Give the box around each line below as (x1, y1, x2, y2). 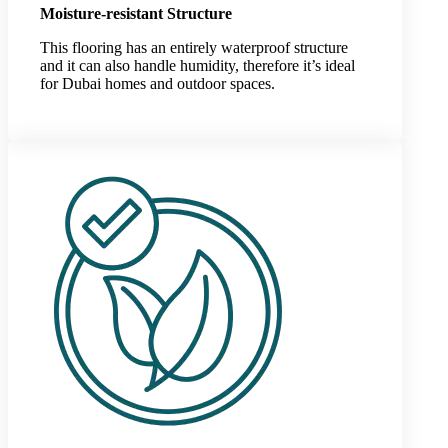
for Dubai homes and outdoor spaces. (40, 74, 275, 92)
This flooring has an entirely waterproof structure (40, 38, 348, 56)
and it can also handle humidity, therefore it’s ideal (40, 56, 355, 74)
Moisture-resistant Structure (40, 4, 232, 22)
